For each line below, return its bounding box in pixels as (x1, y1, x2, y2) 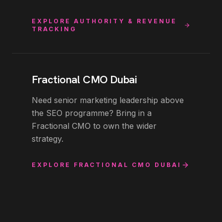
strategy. (32, 134, 63, 144)
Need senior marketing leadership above (32, 95, 184, 106)
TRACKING (32, 25, 77, 33)
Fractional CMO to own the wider (32, 121, 157, 131)
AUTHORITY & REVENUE (74, 17, 177, 25)
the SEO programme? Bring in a (32, 108, 152, 118)
